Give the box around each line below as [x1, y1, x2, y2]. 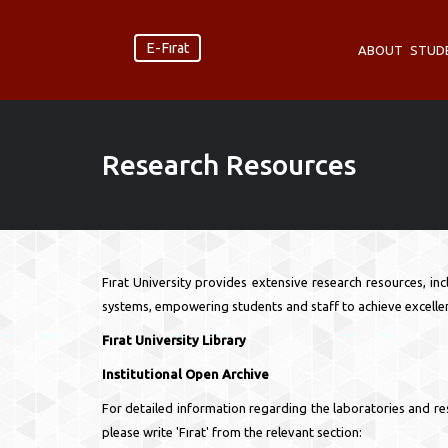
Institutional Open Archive [102, 367, 269, 381]
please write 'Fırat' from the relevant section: [102, 425, 362, 439]
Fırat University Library [102, 333, 249, 347]
